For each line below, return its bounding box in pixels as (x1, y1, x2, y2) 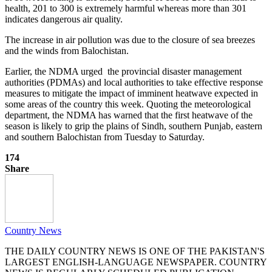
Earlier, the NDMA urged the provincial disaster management (5, 66, 242, 76)
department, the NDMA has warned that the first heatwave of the (5, 109, 253, 120)
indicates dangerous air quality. (5, 13, 123, 24)
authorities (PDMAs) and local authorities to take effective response (5, 76, 263, 87)
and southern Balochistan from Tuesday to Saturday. (5, 131, 205, 142)
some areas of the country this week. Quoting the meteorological (5, 98, 251, 109)
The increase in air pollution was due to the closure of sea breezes (5, 34, 255, 45)
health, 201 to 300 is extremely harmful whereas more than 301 (5, 2, 246, 13)
